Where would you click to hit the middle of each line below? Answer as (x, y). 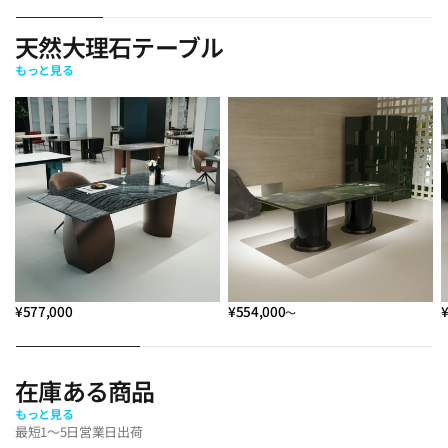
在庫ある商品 (85, 390)
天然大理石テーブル (119, 46)
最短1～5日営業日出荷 (79, 431)
